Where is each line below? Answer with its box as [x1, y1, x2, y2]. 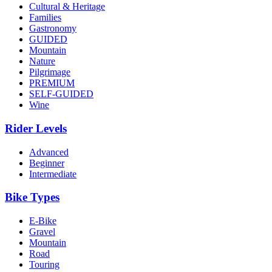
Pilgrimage [29, 67, 70, 78]
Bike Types [5, 191, 59, 204]
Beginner [29, 157, 64, 168]
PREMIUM [29, 78, 75, 89]
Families [29, 12, 61, 23]
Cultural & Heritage [29, 1, 105, 12]
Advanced [29, 146, 69, 157]
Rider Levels [5, 121, 67, 135]
